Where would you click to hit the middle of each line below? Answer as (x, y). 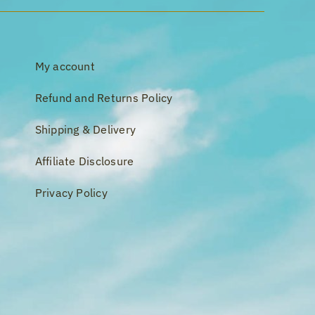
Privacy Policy (71, 192)
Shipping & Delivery (85, 129)
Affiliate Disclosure (84, 161)
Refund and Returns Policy (104, 97)
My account (65, 66)
